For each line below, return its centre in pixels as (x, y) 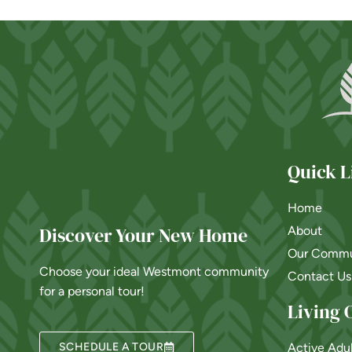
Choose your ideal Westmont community (154, 271)
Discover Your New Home (143, 235)
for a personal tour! (92, 291)
